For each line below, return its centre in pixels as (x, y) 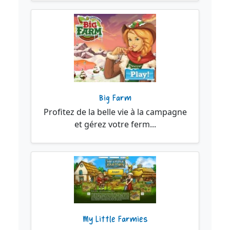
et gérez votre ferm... (115, 124)
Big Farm (115, 98)
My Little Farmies (115, 219)
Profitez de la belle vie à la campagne (115, 112)
